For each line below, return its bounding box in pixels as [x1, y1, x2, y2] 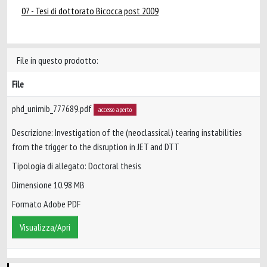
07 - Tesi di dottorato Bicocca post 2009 [21, 5, 159, 17]
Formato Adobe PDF [12, 198, 80, 210]
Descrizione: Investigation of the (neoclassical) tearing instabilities [12, 126, 242, 139]
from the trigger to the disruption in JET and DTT [12, 141, 179, 153]
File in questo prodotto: [17, 54, 98, 66]
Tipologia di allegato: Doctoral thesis [12, 160, 141, 172]
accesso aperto [98, 105, 132, 114]
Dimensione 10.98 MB [12, 179, 85, 191]
